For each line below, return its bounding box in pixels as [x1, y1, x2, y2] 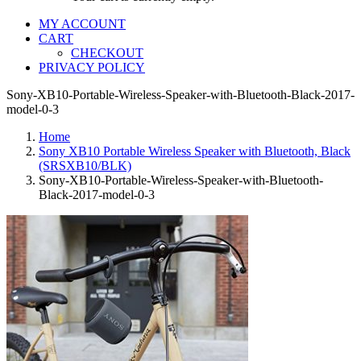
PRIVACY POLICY [39, 60, 145, 74]
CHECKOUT [71, 46, 143, 60]
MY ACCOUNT [39, 17, 126, 31]
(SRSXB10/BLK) [39, 159, 131, 172]
